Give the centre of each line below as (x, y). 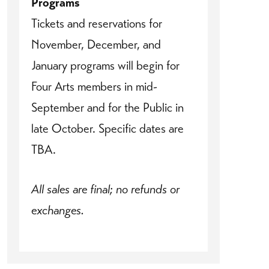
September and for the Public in (107, 107)
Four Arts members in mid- (94, 86)
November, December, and (96, 44)
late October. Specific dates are (107, 128)
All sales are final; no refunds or (105, 189)
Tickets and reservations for (97, 23)
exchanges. (58, 210)
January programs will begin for (105, 65)
